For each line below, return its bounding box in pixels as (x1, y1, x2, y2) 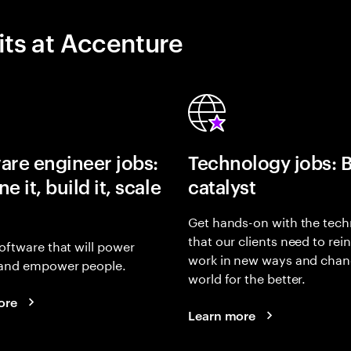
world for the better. (188, 267, 306, 287)
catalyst (188, 174, 256, 199)
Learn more (188, 306, 256, 324)
